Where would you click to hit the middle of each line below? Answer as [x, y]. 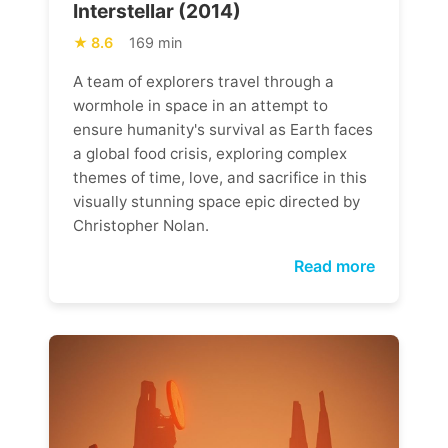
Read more [334, 265]
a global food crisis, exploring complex [210, 153]
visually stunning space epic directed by [216, 201]
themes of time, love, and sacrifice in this [220, 177]
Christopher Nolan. [141, 225]
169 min [156, 42]
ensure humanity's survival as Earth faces [223, 129]
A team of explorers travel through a [203, 81]
